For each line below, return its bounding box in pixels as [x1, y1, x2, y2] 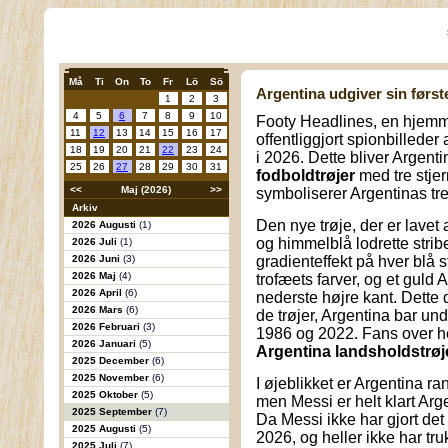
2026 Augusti [71, 219, 139, 230]
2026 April [71, 287, 125, 298]
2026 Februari [71, 321, 143, 332]
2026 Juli [71, 236, 120, 247]
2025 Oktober [71, 389, 141, 400]
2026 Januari [71, 338, 139, 349]
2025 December [71, 355, 152, 366]
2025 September [71, 406, 155, 417]
